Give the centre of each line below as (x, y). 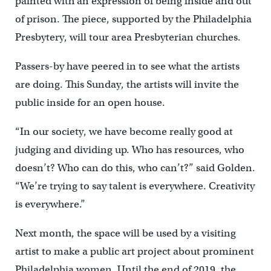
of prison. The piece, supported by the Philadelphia (133, 19)
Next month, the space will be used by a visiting (125, 233)
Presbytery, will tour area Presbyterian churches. (128, 38)
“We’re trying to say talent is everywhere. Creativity (135, 186)
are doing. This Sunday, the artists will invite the (127, 85)
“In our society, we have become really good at (124, 132)
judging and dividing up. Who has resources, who (129, 150)
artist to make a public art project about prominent (134, 252)
